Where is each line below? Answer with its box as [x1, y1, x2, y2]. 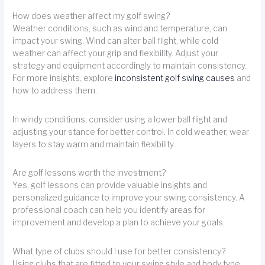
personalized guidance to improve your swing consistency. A [12, 193, 245, 203]
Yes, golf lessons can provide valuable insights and [12, 180, 208, 190]
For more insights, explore [12, 73, 115, 83]
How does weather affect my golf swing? [12, 11, 170, 21]
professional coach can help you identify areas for [12, 205, 206, 215]
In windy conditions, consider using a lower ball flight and [12, 114, 228, 124]
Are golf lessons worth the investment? [12, 168, 166, 178]
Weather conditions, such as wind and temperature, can [12, 24, 228, 34]
